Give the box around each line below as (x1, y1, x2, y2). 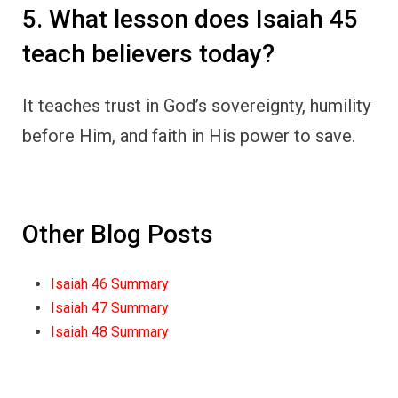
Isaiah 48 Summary (51, 322, 169, 340)
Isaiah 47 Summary (51, 298, 169, 316)
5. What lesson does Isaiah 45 (22, 4, 358, 34)
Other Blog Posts (22, 219, 213, 250)
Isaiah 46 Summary (51, 275, 169, 292)
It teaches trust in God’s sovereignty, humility (22, 95, 370, 117)
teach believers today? (22, 38, 275, 68)
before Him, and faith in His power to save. (22, 125, 355, 147)
